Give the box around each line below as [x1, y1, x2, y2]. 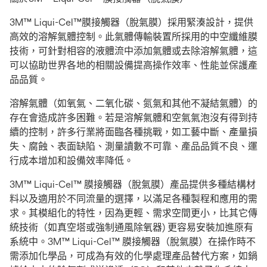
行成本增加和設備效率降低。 [10, 155, 133, 166]
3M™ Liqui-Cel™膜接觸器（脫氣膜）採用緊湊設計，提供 [10, 17, 253, 28]
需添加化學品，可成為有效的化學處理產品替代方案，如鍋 [10, 250, 257, 262]
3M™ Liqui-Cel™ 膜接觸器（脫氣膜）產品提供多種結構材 [10, 179, 256, 190]
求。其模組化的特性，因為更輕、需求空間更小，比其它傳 [10, 207, 257, 219]
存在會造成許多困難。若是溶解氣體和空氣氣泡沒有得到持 [10, 112, 257, 123]
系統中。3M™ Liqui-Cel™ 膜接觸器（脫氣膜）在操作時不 [10, 236, 256, 247]
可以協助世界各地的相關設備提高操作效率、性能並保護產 [10, 60, 257, 71]
